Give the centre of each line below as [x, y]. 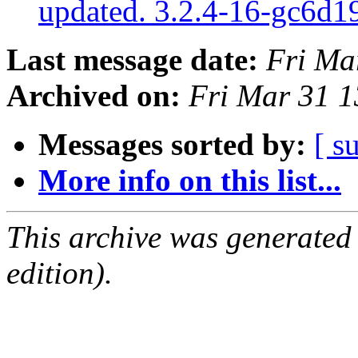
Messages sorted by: [172, 145]
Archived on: [93, 96]
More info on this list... [190, 181]
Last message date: [132, 60]
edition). [60, 273]
